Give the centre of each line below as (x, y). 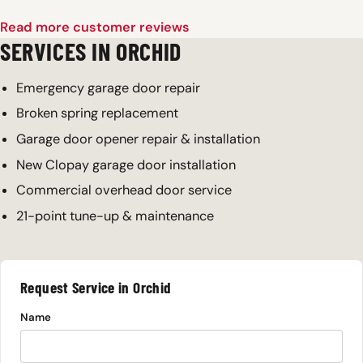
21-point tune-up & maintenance (115, 216)
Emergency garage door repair (108, 88)
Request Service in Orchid (96, 287)
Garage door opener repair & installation (138, 139)
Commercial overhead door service (124, 190)
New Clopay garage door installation (126, 164)
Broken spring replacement (97, 113)
